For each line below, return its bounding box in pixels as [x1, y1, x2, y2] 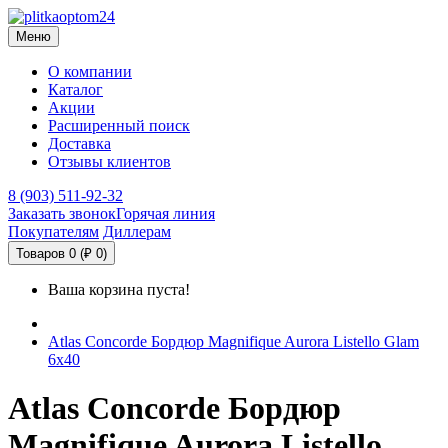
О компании [48, 63, 132, 80]
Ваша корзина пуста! [48, 281, 190, 298]
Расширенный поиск [48, 117, 190, 134]
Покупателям [8, 223, 99, 240]
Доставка [48, 135, 111, 152]
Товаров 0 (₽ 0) [16, 246, 107, 261]
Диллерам [103, 223, 171, 240]
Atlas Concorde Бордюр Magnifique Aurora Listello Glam [48, 333, 419, 350]
